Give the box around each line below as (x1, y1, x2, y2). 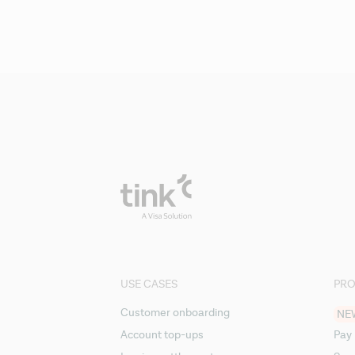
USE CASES (120, 277, 177, 291)
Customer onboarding (120, 306, 230, 319)
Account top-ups (120, 328, 204, 342)
